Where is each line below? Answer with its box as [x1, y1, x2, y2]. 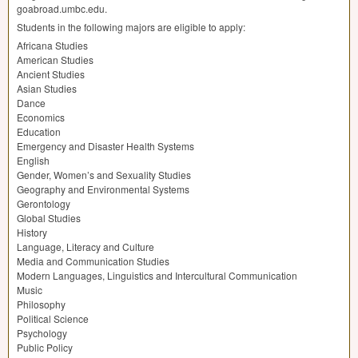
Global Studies [17, 211, 81, 225]
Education [17, 125, 61, 139]
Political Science [17, 312, 89, 326]
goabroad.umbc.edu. [17, 2, 107, 16]
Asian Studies [17, 82, 77, 96]
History [17, 225, 47, 240]
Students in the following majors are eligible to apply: [17, 20, 245, 34]
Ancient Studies [17, 67, 85, 82]
